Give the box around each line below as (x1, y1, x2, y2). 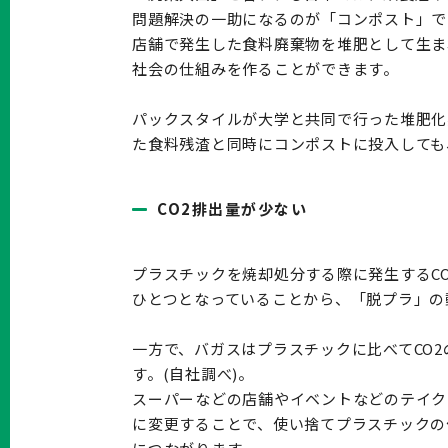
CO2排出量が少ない (157, 197, 307, 219)
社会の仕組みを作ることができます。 (132, 57, 399, 79)
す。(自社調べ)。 (132, 362, 254, 384)
